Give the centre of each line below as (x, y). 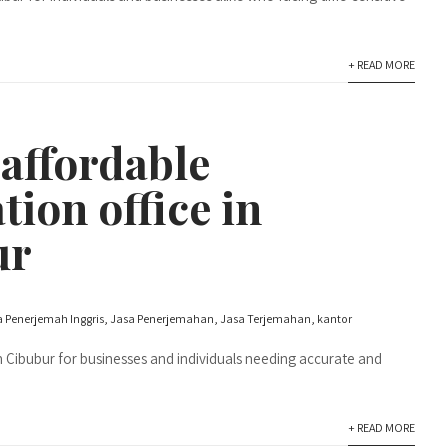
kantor (334, 319)
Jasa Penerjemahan (162, 319)
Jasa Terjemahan (265, 319)
